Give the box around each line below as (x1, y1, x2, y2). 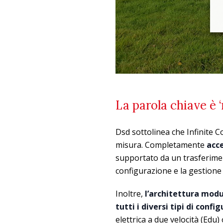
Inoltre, (115, 188, 145, 199)
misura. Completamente (115, 139, 207, 150)
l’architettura (145, 188, 199, 199)
